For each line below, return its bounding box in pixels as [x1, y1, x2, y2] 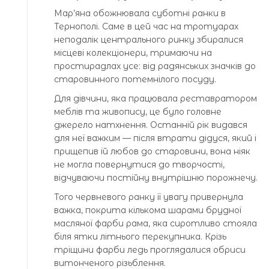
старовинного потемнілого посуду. [54, 74, 216, 85]
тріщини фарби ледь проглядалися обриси [54, 244, 246, 256]
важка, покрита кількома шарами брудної [54, 205, 241, 216]
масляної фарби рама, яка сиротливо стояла [54, 218, 257, 229]
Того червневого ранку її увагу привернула [54, 192, 243, 203]
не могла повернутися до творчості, [54, 159, 225, 171]
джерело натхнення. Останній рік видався [54, 119, 247, 131]
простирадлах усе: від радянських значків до [54, 61, 256, 72]
